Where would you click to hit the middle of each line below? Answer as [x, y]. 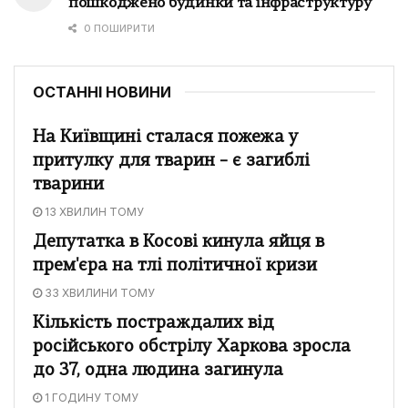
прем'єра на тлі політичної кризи [175, 266]
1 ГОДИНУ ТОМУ [90, 397]
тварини [68, 185]
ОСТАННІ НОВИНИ [102, 92]
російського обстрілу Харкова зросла [192, 347]
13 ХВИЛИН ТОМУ [93, 211]
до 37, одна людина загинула [158, 371]
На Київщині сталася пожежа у [166, 138]
